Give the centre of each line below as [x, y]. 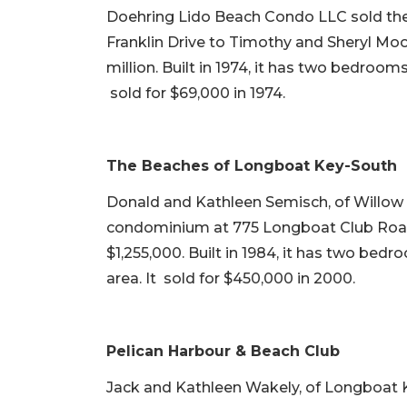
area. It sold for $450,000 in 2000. [231, 279]
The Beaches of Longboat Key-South [252, 166]
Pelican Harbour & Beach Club [223, 352]
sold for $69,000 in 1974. [196, 94]
